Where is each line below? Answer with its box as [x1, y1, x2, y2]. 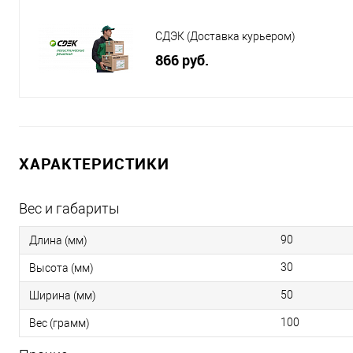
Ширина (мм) [29, 289, 96, 303]
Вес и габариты [19, 200, 120, 217]
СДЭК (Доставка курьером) [155, 30, 295, 43]
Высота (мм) [29, 262, 94, 275]
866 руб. [155, 50, 209, 70]
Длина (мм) [29, 234, 87, 247]
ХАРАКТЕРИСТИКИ [19, 153, 169, 175]
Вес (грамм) [29, 317, 90, 330]
